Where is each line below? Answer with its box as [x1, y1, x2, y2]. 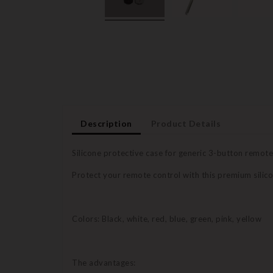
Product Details [151, 118, 221, 129]
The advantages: [72, 258, 136, 268]
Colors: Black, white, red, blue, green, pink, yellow [72, 214, 261, 224]
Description [80, 118, 132, 129]
